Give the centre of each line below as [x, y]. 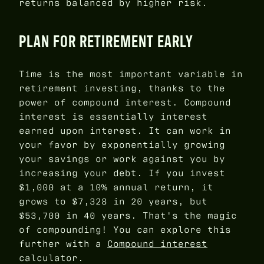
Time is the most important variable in [131, 74]
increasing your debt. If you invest [122, 173]
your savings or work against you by [122, 159]
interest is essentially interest [113, 116]
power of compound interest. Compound [125, 102]
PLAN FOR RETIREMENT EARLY [106, 41]
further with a [63, 243]
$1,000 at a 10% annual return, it [116, 187]
